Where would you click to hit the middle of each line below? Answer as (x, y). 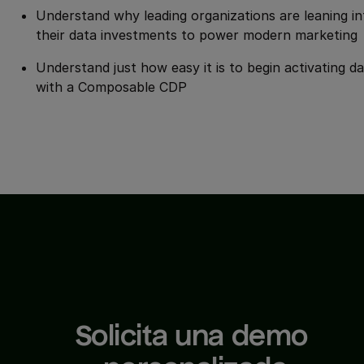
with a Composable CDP (111, 87)
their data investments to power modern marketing (197, 35)
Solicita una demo (191, 336)
